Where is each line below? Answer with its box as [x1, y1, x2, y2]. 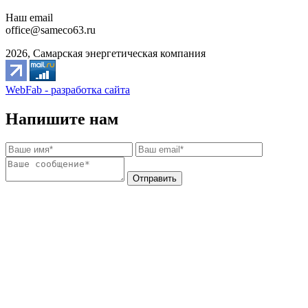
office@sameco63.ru [5, 23, 96, 36]
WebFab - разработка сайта [5, 83, 130, 96]
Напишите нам [5, 109, 118, 128]
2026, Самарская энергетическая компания [5, 47, 206, 59]
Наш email [5, 11, 53, 23]
